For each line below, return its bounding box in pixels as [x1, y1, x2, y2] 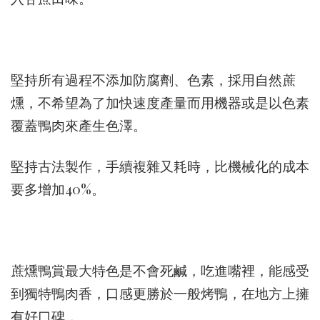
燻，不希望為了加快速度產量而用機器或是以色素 [11, 93, 309, 111]
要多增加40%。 [11, 179, 105, 198]
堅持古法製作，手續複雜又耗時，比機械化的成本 [11, 156, 309, 175]
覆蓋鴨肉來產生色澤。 [11, 116, 146, 134]
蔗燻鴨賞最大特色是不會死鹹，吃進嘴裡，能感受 [11, 261, 309, 279]
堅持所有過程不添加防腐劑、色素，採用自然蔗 [11, 70, 296, 89]
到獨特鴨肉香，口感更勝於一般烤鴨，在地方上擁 [11, 284, 309, 302]
